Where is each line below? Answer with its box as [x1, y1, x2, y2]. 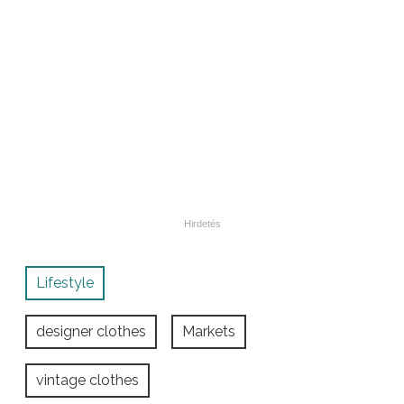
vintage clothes [36, 372, 139, 390]
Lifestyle [36, 274, 94, 292]
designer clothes [36, 323, 146, 341]
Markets [182, 323, 235, 341]
